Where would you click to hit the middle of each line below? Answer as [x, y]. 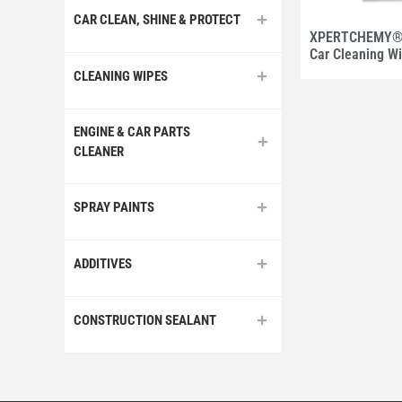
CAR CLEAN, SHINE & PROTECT [157, 19]
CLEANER [99, 151]
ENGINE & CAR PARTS [132, 131]
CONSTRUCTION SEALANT [145, 320]
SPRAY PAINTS [114, 207]
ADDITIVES [103, 263]
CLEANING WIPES [121, 76]
